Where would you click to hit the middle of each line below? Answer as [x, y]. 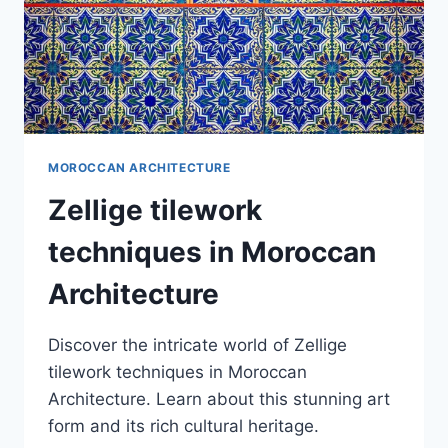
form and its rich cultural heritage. [183, 425]
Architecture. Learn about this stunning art [219, 398]
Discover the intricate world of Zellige [197, 344]
